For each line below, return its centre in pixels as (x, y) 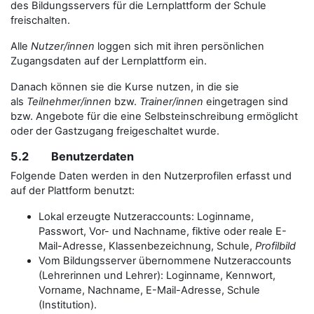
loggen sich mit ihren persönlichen (179, 46)
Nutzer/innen (63, 46)
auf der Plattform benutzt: (73, 190)
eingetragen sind (246, 101)
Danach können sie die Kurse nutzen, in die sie (125, 87)
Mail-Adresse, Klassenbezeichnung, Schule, (147, 246)
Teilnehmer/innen (69, 101)
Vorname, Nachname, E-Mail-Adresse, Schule (149, 290)
